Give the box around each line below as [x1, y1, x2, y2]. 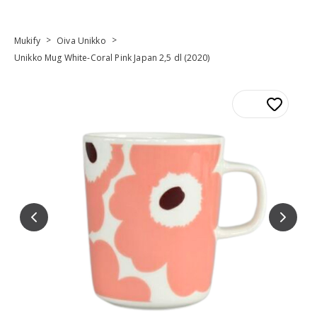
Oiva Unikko [57, 35, 106, 47]
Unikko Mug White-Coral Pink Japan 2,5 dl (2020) [14, 52, 210, 64]
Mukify [14, 35, 40, 47]
